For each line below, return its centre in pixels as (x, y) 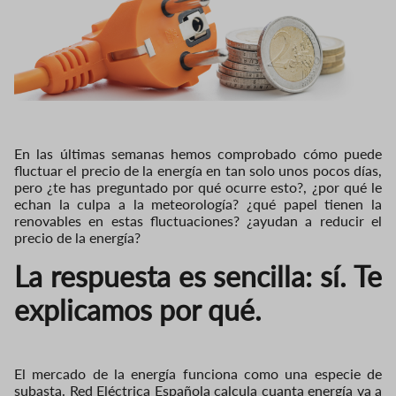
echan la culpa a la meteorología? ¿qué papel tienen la (198, 203)
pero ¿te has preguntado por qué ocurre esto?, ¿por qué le (198, 187)
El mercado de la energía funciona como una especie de (198, 373)
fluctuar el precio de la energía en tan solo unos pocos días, (198, 170)
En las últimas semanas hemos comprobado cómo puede (198, 153)
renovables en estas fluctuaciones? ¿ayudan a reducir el (198, 220)
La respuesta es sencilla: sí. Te (198, 276)
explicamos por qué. (138, 309)
